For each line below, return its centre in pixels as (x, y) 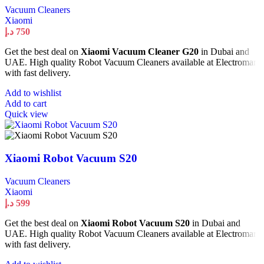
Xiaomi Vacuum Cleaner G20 (140, 52)
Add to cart (26, 104)
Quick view (27, 114)
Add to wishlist (33, 93)
